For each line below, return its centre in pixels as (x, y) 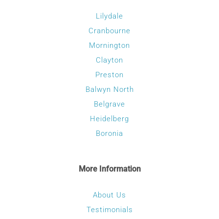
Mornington (109, 45)
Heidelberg (109, 119)
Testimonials (109, 210)
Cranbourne (109, 31)
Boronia (109, 133)
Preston (109, 75)
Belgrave (109, 104)
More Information (109, 169)
